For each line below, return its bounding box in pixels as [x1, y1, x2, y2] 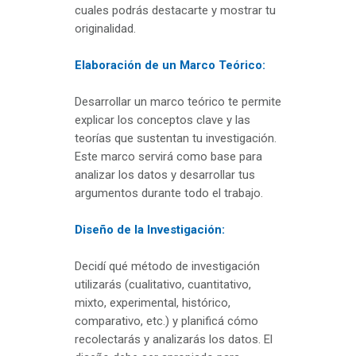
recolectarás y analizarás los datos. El [75, 332, 273, 347]
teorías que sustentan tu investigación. [75, 131, 277, 146]
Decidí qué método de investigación [75, 259, 260, 274]
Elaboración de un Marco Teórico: [75, 58, 265, 73]
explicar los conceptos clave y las [75, 113, 250, 128]
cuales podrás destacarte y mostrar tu [75, 3, 276, 18]
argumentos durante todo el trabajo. [75, 186, 263, 201]
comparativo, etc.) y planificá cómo [75, 314, 258, 329]
